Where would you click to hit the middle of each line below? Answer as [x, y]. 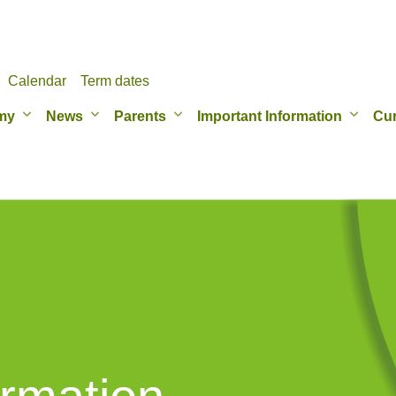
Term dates [115, 81]
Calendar [37, 81]
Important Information [270, 116]
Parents [140, 116]
